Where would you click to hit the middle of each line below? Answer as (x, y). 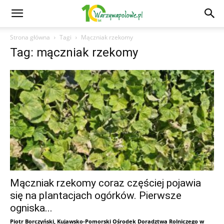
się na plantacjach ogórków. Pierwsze (96, 196)
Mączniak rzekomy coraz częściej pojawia (105, 183)
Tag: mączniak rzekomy (74, 52)
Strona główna (30, 37)
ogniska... (31, 208)
